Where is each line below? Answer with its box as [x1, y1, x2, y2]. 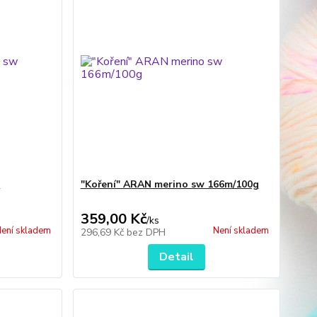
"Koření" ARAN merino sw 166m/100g [80, 178, 259, 191]
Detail [158, 249, 194, 265]
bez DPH [126, 226, 166, 239]
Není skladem [212, 224, 269, 237]
